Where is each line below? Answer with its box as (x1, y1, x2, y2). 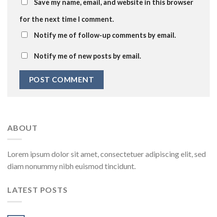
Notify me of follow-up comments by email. (34, 31, 176, 40)
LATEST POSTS (7, 185, 68, 195)
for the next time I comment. (19, 15, 114, 24)
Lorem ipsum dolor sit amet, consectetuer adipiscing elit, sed (7, 149, 206, 159)
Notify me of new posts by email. (34, 52, 141, 61)
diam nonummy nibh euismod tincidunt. (7, 161, 136, 171)
